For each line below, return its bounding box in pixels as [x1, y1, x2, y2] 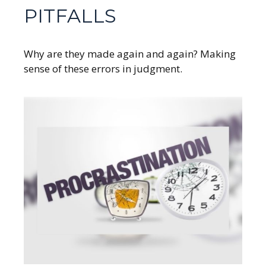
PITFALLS [24, 4, 116, 28]
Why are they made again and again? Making [24, 47, 236, 61]
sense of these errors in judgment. [24, 62, 182, 76]
